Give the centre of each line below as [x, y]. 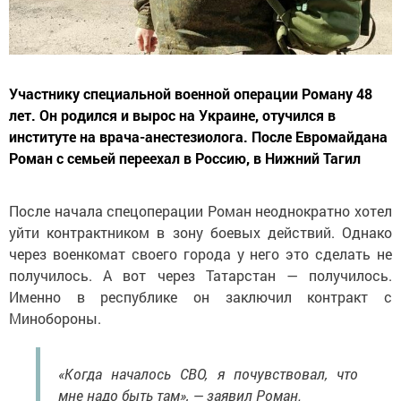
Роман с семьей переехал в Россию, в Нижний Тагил [185, 158]
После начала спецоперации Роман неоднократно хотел [200, 211]
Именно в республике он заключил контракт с [200, 297]
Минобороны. [55, 319]
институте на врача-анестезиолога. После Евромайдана [198, 137]
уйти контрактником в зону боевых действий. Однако [200, 233]
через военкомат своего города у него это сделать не [200, 254]
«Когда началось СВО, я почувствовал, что [208, 374]
